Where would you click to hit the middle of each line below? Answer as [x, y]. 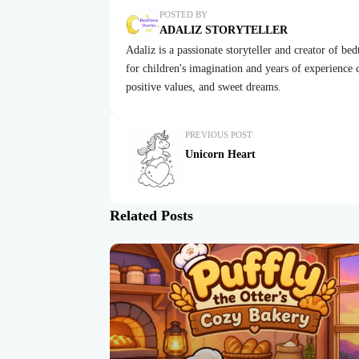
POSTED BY [184, 15]
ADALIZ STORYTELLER [224, 30]
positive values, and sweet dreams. [204, 87]
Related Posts [151, 215]
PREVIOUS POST [219, 134]
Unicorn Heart [220, 154]
